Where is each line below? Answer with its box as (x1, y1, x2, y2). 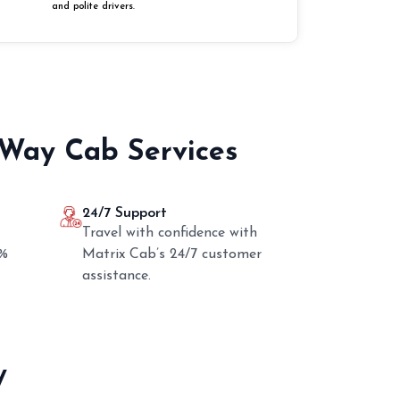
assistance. (81, 268, 151, 283)
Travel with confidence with (81, 225, 257, 240)
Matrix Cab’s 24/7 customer (81, 246, 262, 262)
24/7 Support (81, 205, 167, 221)
